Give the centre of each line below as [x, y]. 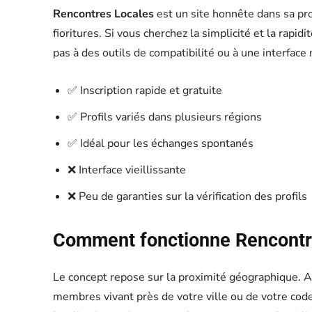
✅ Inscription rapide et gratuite [145, 90]
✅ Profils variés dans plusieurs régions [165, 117]
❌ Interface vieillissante [127, 170]
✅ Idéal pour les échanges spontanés [161, 143]
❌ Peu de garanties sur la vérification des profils [187, 196]
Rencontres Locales [103, 14]
